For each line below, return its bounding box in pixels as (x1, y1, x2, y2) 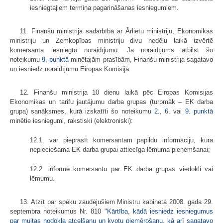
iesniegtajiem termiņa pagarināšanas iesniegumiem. (30, 3, 179, 11)
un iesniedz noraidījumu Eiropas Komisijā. (10, 65, 131, 73)
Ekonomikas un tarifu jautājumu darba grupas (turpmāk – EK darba (10, 98, 213, 106)
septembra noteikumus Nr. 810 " (10, 207, 107, 215)
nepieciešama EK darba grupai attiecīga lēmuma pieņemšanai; (30, 145, 210, 153)
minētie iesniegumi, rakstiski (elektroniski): (10, 116, 133, 124)
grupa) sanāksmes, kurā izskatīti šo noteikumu (10, 107, 154, 115)
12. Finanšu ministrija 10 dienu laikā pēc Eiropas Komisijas (20, 88, 213, 96)
